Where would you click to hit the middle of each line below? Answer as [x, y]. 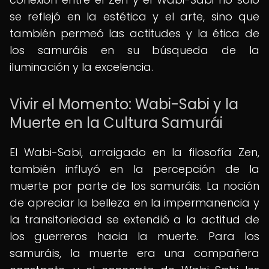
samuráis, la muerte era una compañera [134, 253]
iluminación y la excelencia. [81, 67]
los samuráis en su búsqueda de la [134, 50]
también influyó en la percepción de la [134, 169]
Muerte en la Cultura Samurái [116, 123]
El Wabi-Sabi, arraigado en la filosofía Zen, [134, 152]
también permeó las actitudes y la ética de [134, 33]
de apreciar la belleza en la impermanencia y [134, 203]
